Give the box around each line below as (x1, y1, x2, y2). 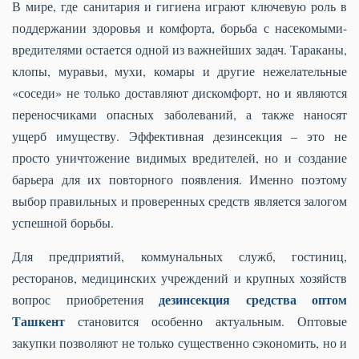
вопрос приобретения (12, 291, 159, 308)
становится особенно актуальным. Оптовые (65, 313, 347, 329)
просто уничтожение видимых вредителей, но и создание (12, 149, 347, 166)
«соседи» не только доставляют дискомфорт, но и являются (12, 84, 347, 101)
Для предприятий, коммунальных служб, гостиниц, (12, 248, 347, 264)
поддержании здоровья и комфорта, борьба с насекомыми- (12, 19, 347, 36)
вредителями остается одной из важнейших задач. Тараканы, (12, 41, 347, 58)
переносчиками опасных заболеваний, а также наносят (12, 106, 347, 123)
